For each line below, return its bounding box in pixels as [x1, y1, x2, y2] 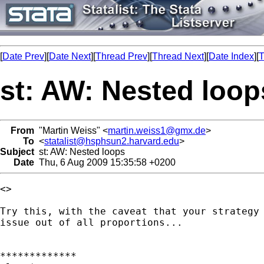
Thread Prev [95, 51, 147, 61]
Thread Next [152, 51, 204, 61]
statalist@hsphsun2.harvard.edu [44, 136, 179, 146]
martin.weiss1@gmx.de [108, 125, 206, 136]
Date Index [209, 51, 254, 61]
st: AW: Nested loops [34, 146, 125, 157]
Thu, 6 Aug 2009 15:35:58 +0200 [34, 157, 176, 167]
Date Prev [2, 51, 44, 61]
